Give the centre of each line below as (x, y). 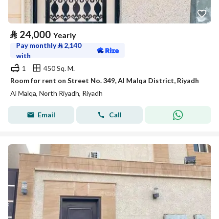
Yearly (65, 35)
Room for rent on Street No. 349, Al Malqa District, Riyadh (105, 80)
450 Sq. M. (59, 68)
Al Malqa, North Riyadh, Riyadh (56, 93)
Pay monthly (37, 45)
